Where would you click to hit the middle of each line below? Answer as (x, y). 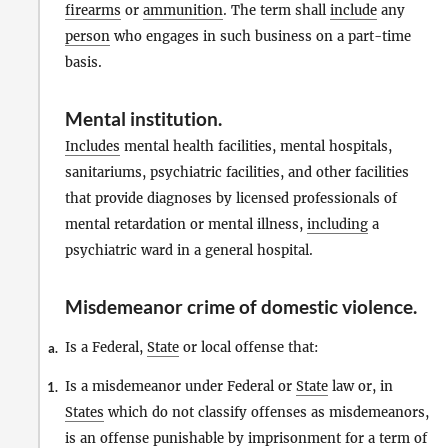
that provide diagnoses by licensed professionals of (231, 198)
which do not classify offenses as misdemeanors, (266, 413)
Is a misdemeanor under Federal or (180, 387)
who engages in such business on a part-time (260, 36)
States (84, 413)
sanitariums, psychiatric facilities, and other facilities (237, 172)
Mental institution (141, 118)
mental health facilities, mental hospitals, (256, 146)
